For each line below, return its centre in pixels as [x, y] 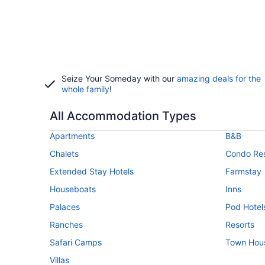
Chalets [64, 153]
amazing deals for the [219, 78]
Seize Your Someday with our [119, 78]
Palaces [65, 207]
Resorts [240, 224]
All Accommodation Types [123, 116]
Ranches [66, 224]
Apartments [72, 136]
